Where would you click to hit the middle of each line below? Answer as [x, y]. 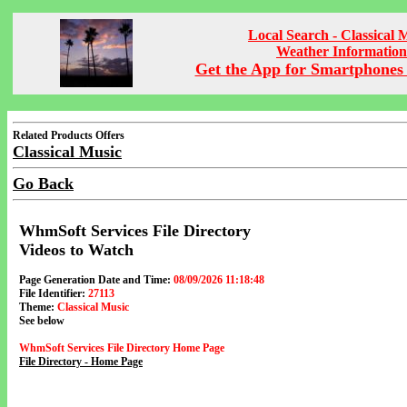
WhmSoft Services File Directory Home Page [122, 348]
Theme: [37, 307]
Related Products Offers [69, 135]
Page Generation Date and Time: [95, 280]
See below [42, 321]
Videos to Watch [76, 250]
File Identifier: [52, 293]
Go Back [43, 184]
